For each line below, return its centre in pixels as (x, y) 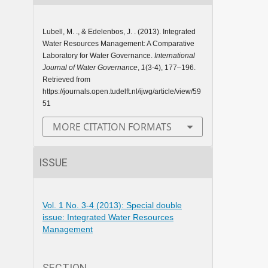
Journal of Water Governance (90, 67)
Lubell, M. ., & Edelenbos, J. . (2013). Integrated (119, 31)
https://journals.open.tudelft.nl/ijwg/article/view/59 (122, 91)
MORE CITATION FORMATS (112, 127)
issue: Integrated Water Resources (108, 217)
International (175, 55)
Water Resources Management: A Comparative (118, 43)
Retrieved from (66, 79)
